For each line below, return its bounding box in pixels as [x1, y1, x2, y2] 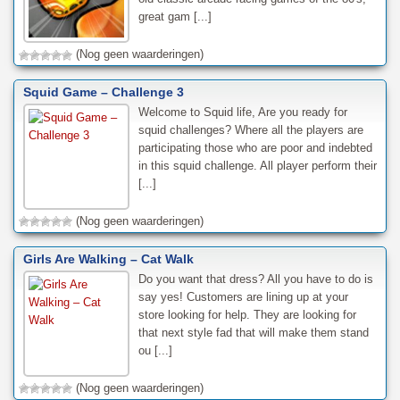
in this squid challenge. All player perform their [137, 158, 377, 172]
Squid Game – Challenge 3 [23, 84, 184, 99]
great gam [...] [137, 10, 212, 24]
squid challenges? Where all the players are [137, 122, 363, 137]
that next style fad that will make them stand [137, 325, 369, 339]
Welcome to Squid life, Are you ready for [137, 104, 347, 119]
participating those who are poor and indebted [137, 140, 372, 154]
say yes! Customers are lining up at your [137, 289, 348, 304]
